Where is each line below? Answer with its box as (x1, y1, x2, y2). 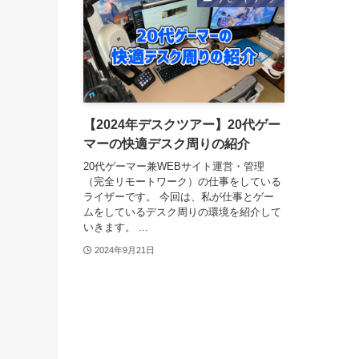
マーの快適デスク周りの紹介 (83, 136, 250, 151)
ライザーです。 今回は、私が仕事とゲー (83, 191, 274, 204)
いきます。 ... (83, 221, 148, 234)
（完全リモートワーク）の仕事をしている (83, 175, 281, 188)
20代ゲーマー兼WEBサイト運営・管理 (83, 160, 264, 173)
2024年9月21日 (94, 244, 155, 255)
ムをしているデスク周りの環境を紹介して (83, 206, 281, 219)
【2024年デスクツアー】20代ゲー (83, 117, 280, 131)
